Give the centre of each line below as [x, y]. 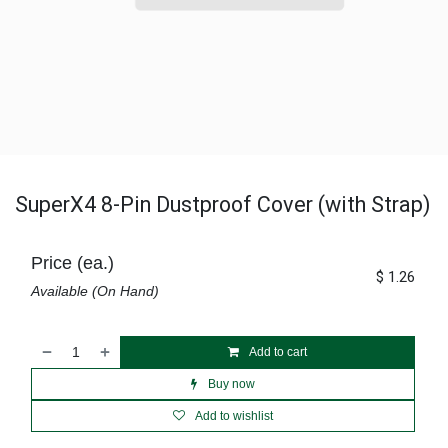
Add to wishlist [234, 416]
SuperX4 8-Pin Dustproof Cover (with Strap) [223, 204]
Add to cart [277, 352]
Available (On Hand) [95, 291]
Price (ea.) [72, 263]
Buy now [230, 384]
